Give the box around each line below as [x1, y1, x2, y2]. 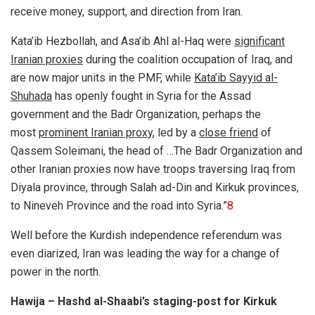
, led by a [153, 125, 199, 139]
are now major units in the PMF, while [11, 70, 194, 84]
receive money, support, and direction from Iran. [11, 4, 243, 18]
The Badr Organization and [174, 143, 302, 157]
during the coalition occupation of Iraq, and [83, 52, 292, 66]
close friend [199, 125, 258, 139]
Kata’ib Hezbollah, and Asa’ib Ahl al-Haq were [11, 34, 234, 48]
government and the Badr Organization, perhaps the [11, 107, 261, 121]
